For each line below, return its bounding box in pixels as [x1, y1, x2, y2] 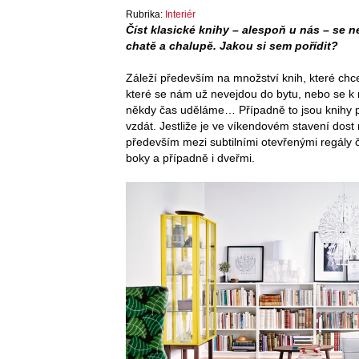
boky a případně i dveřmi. [126, 151, 255, 164]
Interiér [165, 8, 196, 20]
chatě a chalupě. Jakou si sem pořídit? [126, 38, 338, 52]
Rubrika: [126, 8, 165, 20]
